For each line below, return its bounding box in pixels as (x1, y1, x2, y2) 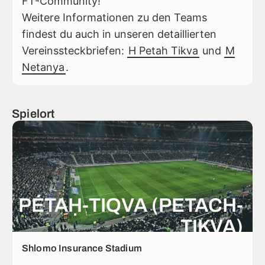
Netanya (22, 60, 64, 73)
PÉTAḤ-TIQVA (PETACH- (18, 194, 243, 216)
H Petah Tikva (128, 44, 198, 57)
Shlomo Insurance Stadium (22, 243, 142, 253)
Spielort (12, 106, 55, 120)
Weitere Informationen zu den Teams (22, 11, 207, 24)
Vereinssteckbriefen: (22, 44, 127, 57)
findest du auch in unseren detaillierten (22, 27, 216, 40)
